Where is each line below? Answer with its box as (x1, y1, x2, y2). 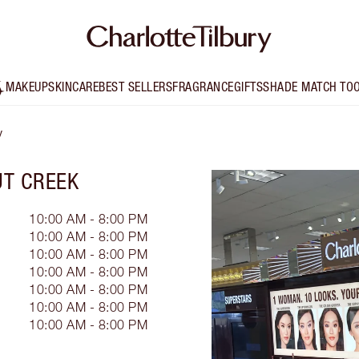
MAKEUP (6, 79, 49, 95)
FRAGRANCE (172, 79, 234, 95)
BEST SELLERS (99, 79, 173, 95)
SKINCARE (48, 79, 99, 95)
